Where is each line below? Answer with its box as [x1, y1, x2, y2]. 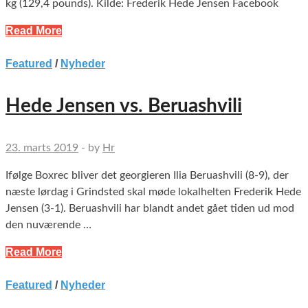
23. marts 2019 [5, 142, 78, 154]
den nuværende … [5, 219, 91, 231]
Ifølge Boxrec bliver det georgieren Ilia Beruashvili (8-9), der [5, 170, 289, 181]
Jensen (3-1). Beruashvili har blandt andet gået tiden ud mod [5, 203, 294, 214]
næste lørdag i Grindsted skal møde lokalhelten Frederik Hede [5, 186, 301, 198]
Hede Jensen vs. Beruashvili [5, 96, 242, 116]
